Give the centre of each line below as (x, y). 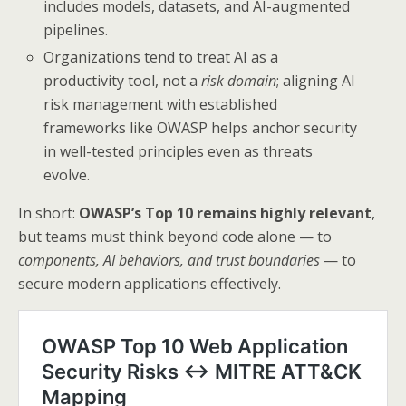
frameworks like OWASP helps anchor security (201, 128)
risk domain (239, 81)
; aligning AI (316, 81)
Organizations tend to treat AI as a (161, 58)
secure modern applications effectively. (150, 284)
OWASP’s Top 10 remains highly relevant (225, 213)
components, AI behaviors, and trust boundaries (169, 261)
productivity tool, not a (123, 81)
